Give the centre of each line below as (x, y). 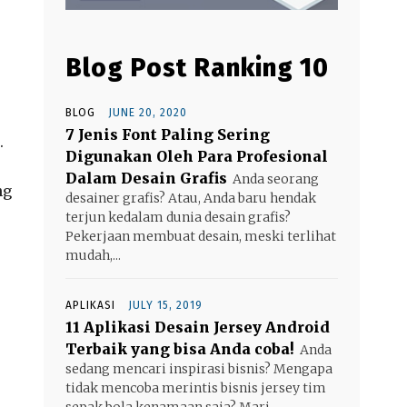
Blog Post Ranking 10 (197, 67)
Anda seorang (276, 179)
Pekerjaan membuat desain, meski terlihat (201, 236)
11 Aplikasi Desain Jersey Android (198, 327)
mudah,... (93, 255)
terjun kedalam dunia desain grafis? (178, 217)
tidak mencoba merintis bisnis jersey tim (196, 387)
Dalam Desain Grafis (146, 178)
